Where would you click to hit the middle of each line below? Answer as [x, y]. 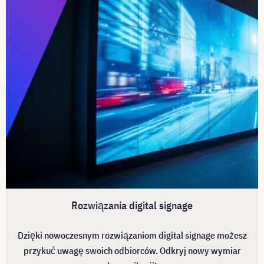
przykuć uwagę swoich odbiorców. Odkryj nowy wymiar [132, 250]
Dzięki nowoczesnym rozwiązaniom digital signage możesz [132, 235]
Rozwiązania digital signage [132, 205]
